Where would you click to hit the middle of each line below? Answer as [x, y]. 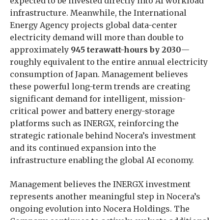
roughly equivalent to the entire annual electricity [109, 62]
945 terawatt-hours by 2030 [126, 50]
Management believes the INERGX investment [100, 184]
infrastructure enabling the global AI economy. [102, 160]
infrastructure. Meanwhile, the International [98, 13]
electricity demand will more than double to [97, 37]
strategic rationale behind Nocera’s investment [103, 136]
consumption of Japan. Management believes [99, 74]
